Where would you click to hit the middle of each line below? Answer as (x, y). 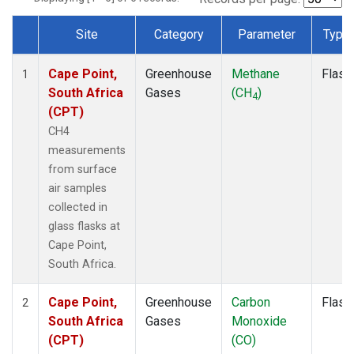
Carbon (251, 302)
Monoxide (259, 321)
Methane (256, 73)
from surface (83, 169)
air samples (77, 188)
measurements (87, 150)
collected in (78, 207)
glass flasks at (84, 226)
